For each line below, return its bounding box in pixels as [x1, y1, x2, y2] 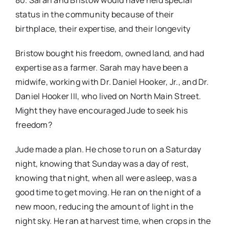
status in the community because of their [15, 9, 174, 20]
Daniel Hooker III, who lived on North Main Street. [15, 90, 201, 102]
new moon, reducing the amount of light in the [15, 201, 193, 213]
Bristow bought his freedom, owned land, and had [15, 48, 204, 59]
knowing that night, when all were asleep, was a [15, 172, 197, 184]
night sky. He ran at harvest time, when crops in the [15, 215, 211, 227]
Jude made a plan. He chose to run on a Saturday [15, 144, 201, 155]
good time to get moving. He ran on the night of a [15, 187, 201, 198]
